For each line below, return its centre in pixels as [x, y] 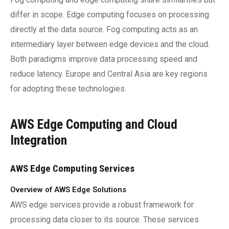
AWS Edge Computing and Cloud [94, 124]
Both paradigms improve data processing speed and [104, 59]
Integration [39, 140]
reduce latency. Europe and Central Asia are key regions [109, 74]
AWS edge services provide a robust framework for [102, 205]
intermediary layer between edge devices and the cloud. [110, 44]
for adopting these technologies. [68, 89]
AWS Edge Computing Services [72, 168]
